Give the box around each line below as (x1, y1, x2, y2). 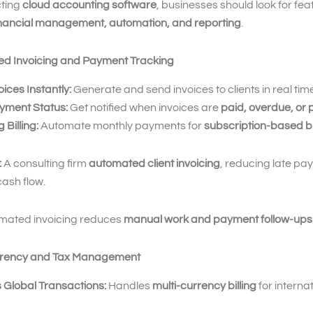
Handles (106, 279, 152, 291)
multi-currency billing (152, 279, 256, 291)
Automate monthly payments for (38, 119, 204, 131)
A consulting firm (1, 157, 89, 169)
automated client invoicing (89, 157, 220, 169)
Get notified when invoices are (68, 101, 221, 113)
